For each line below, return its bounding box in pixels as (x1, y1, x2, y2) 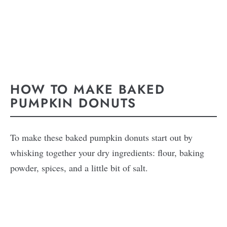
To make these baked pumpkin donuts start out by (10, 131, 193, 143)
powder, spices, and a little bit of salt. (10, 161, 151, 174)
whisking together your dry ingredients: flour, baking (10, 146, 204, 159)
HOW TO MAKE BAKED (10, 80, 165, 99)
